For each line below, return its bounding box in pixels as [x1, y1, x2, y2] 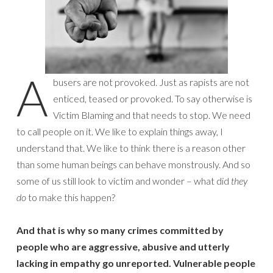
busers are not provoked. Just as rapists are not [53, 76, 249, 88]
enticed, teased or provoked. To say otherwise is [53, 92, 252, 104]
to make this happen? [26, 191, 115, 203]
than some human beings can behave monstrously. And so [16, 158, 250, 170]
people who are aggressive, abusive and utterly [16, 240, 230, 252]
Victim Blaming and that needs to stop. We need [53, 108, 250, 121]
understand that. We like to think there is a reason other [16, 141, 246, 154]
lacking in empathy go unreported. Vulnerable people [16, 257, 255, 269]
